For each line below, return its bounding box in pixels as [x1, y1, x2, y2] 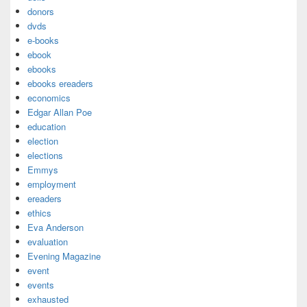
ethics [27, 206, 51, 219]
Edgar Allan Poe [27, 106, 92, 119]
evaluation [27, 235, 68, 248]
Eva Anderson [27, 221, 84, 234]
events [27, 278, 54, 291]
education [27, 120, 66, 133]
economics [27, 91, 71, 104]
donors [27, 5, 54, 18]
